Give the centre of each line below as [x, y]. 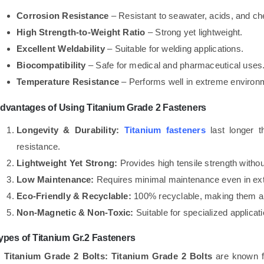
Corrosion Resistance [63, 15]
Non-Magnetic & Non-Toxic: [75, 212]
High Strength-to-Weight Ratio [81, 32]
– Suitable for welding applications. [174, 48]
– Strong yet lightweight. [194, 32]
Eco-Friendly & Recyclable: [74, 196]
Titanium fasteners [162, 130]
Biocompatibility [51, 65]
